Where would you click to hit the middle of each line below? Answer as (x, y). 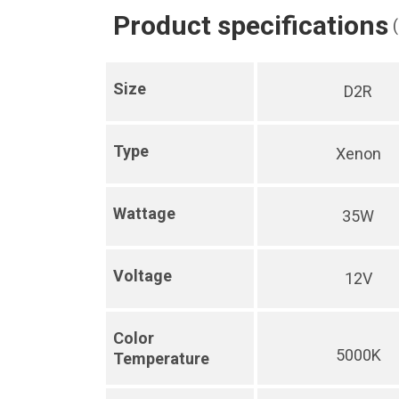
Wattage (144, 213)
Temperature (161, 358)
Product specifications (251, 25)
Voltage (142, 276)
